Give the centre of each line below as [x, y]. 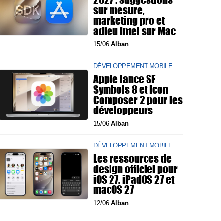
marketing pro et [129, 20]
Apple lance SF [124, 79]
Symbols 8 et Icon [131, 89]
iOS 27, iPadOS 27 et [134, 179]
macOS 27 [113, 189]
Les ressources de [132, 158]
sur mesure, [119, 10]
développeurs [123, 110]
